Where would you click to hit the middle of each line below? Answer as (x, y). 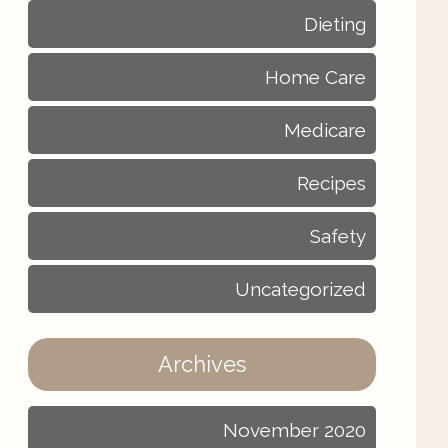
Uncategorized (300, 289)
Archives (202, 364)
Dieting (335, 24)
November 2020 (294, 430)
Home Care (315, 77)
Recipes (331, 183)
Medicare (325, 130)
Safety (338, 236)
